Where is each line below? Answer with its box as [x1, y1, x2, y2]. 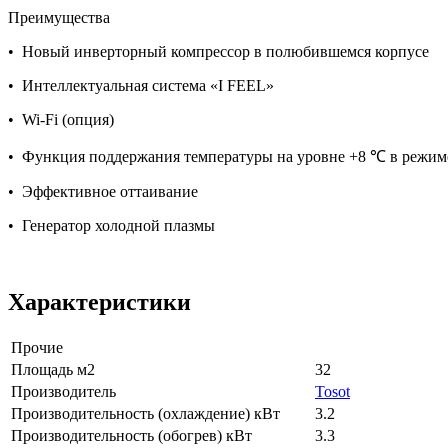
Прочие [11, 339, 63, 357]
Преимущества [8, 9, 110, 27]
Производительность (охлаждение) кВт [11, 405, 280, 423]
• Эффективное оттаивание [8, 183, 198, 201]
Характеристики [8, 289, 191, 316]
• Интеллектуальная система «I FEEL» [8, 77, 274, 95]
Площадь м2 [11, 361, 95, 379]
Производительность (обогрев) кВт [11, 427, 252, 445]
